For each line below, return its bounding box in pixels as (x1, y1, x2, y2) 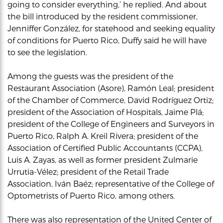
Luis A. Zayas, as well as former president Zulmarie (7, 155, 198, 164)
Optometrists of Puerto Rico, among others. (7, 191, 175, 200)
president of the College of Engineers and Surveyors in (7, 119, 215, 128)
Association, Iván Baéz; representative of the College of (7, 179, 214, 188)
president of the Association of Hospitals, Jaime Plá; (7, 107, 204, 116)
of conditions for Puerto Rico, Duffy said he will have (7, 35, 207, 45)
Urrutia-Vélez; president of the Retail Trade (7, 167, 169, 176)
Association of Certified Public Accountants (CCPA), (7, 143, 203, 152)
